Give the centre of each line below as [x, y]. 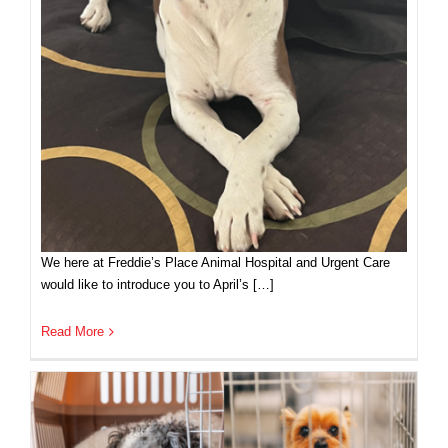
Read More [72, 332]
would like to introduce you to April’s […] [157, 285]
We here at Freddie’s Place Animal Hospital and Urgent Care [215, 263]
